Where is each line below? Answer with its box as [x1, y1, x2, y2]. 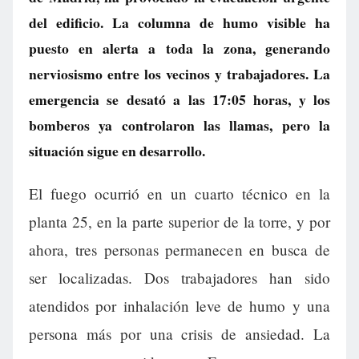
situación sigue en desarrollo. [29, 140, 205, 161]
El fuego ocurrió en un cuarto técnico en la [29, 184, 330, 204]
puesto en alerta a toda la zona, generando [29, 38, 330, 58]
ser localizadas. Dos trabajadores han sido [29, 268, 330, 288]
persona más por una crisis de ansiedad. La [29, 324, 330, 345]
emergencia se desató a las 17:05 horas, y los [29, 89, 330, 110]
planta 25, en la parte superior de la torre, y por [29, 212, 330, 232]
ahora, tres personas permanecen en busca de [29, 240, 330, 260]
